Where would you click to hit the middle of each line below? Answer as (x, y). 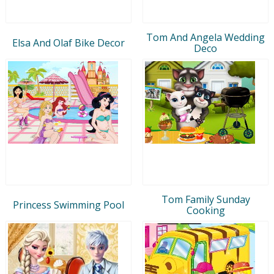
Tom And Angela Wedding (206, 37)
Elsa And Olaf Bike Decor (68, 43)
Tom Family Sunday (206, 199)
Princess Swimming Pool (68, 205)
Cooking (206, 210)
